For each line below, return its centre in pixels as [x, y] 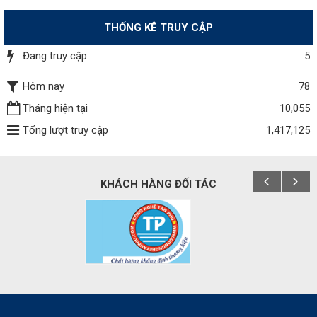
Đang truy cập [55, 56]
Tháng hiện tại [55, 109]
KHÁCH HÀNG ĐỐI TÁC [158, 184]
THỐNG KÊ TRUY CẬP [158, 28]
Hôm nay [44, 86]
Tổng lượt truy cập [65, 131]
